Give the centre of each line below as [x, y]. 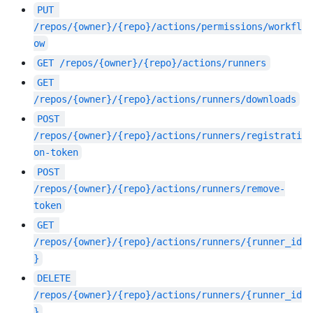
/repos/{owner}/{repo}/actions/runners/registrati [168, 136]
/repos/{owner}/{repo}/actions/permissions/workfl [168, 27]
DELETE [54, 278]
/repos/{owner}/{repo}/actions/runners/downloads [165, 100]
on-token [56, 153]
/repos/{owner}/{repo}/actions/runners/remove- [159, 189]
